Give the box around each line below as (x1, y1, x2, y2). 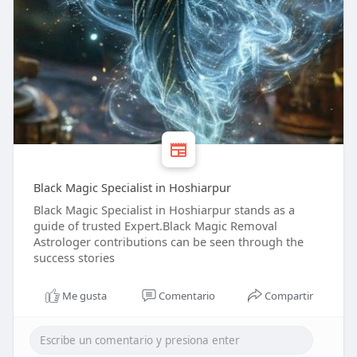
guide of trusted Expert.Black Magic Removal (33, 218, 277, 234)
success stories (33, 249, 115, 266)
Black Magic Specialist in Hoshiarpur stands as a (33, 202, 295, 218)
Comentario (159, 288, 215, 304)
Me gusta (62, 288, 108, 304)
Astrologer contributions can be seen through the (33, 233, 304, 250)
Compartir (265, 288, 314, 304)
